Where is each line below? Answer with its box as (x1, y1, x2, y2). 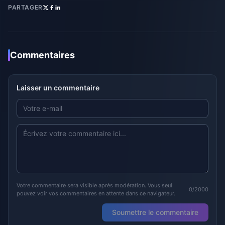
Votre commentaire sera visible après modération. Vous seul (17, 182, 172, 189)
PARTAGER (8, 4, 43, 11)
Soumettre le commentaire (112, 208, 198, 216)
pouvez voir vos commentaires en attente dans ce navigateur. (17, 190, 175, 197)
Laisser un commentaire (17, 83, 99, 92)
